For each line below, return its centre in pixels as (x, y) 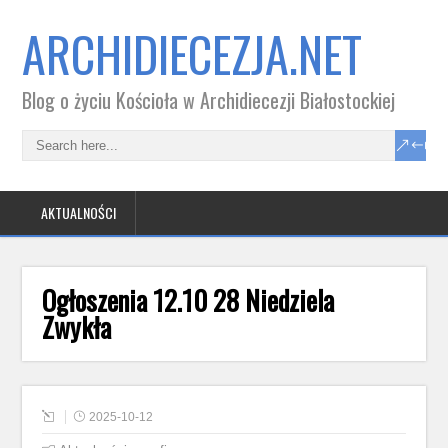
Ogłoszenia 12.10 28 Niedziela (188, 300)
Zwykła (77, 327)
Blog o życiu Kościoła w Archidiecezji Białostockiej (209, 100)
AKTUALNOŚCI (79, 212)
